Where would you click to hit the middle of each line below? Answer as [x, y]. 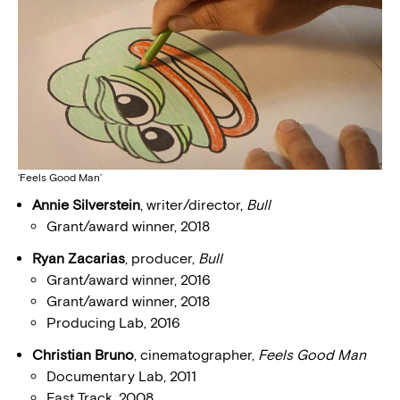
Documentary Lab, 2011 [121, 377]
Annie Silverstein [86, 205]
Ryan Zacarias [79, 259]
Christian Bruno [83, 355]
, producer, [162, 259]
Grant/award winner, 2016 [129, 280]
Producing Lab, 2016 [113, 323]
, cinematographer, [196, 355]
